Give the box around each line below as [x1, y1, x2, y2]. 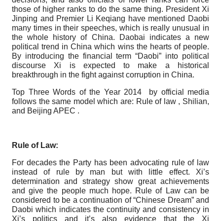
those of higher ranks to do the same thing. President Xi [12, 4, 209, 13]
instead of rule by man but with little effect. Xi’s [12, 167, 209, 176]
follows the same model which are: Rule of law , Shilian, [12, 97, 209, 106]
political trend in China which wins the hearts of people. [12, 42, 209, 51]
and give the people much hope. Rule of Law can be [12, 186, 209, 195]
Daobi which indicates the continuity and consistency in [12, 205, 209, 214]
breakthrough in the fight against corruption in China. [12, 70, 194, 79]
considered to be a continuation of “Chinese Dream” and [12, 195, 209, 204]
